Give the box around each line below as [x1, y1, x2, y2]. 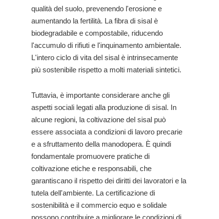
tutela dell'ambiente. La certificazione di [31, 189, 155, 197]
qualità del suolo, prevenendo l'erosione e [31, 4, 162, 13]
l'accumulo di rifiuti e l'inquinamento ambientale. [31, 41, 181, 49]
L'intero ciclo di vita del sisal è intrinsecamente [31, 53, 178, 62]
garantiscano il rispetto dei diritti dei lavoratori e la [31, 176, 186, 185]
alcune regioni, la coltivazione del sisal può [31, 115, 166, 124]
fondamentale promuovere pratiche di [31, 152, 150, 160]
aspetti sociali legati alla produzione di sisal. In [31, 103, 176, 111]
